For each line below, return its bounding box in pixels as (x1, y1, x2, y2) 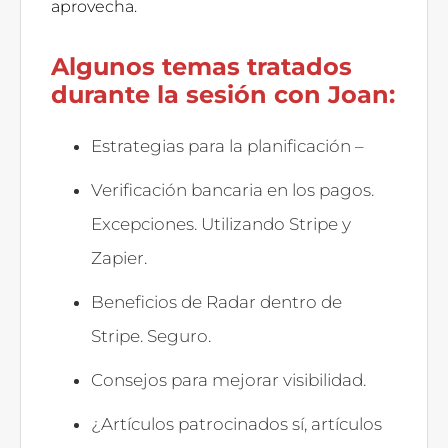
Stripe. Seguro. (91, 325, 211, 346)
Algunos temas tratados (51, 51, 352, 81)
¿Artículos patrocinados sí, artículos (91, 413, 382, 434)
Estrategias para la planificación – (91, 135, 364, 156)
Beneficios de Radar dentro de (91, 291, 342, 312)
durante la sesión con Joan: (51, 79, 395, 109)
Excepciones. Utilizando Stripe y (91, 213, 351, 234)
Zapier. (91, 247, 147, 268)
